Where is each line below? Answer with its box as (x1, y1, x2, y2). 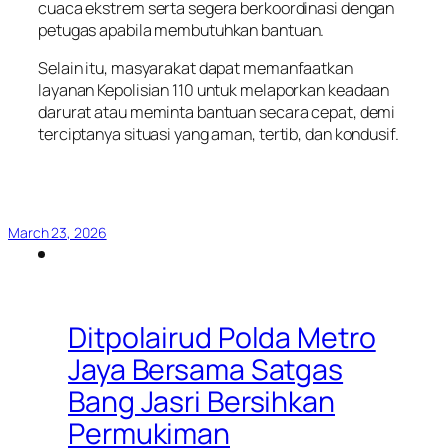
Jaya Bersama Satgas (68, 349, 344, 389)
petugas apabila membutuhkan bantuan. (38, 18, 325, 41)
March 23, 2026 (8, 222, 107, 242)
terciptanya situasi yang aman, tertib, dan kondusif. (38, 123, 399, 146)
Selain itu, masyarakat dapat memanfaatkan (38, 57, 353, 80)
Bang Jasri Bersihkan (68, 381, 335, 421)
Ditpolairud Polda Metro (68, 317, 376, 357)
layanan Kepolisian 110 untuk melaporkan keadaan (38, 79, 390, 102)
